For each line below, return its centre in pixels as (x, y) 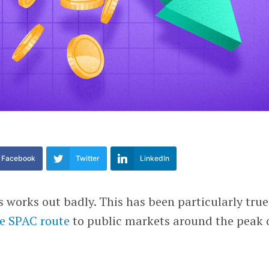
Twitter (88, 159)
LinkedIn (155, 159)
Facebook (19, 159)
